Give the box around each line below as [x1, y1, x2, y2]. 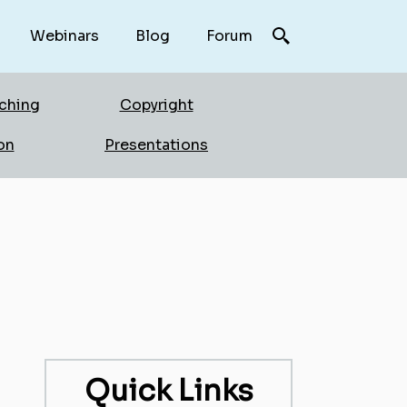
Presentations [104, 135, 208, 154]
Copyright [119, 95, 194, 114]
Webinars [30, 26, 99, 45]
